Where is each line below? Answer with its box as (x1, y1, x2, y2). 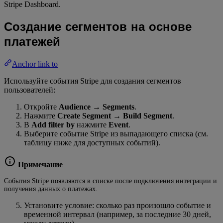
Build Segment (123, 111, 172, 120)
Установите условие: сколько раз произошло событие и (24, 201, 211, 210)
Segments (103, 102, 134, 111)
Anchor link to (12, 59, 58, 68)
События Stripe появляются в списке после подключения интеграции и (4, 177, 217, 185)
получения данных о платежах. (4, 185, 98, 193)
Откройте (24, 102, 59, 111)
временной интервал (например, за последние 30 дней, (24, 210, 211, 219)
